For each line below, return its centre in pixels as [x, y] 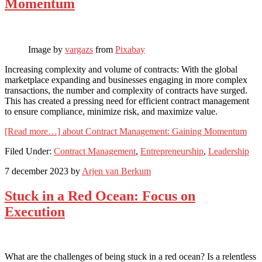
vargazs [79, 49]
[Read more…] [34, 131]
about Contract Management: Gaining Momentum [155, 131]
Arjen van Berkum [116, 171]
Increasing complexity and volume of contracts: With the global [121, 69]
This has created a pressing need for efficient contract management [127, 101]
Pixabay [130, 49]
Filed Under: [29, 151]
